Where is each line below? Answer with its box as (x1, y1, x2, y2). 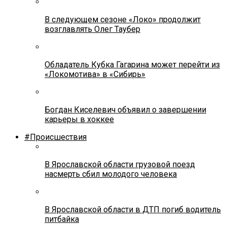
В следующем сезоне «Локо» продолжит (45, 14, 201, 24)
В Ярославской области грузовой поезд (45, 159, 195, 169)
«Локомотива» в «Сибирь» (45, 69, 145, 79)
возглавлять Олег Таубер (45, 24, 140, 34)
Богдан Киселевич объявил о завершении (45, 104, 206, 115)
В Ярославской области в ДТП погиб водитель (45, 204, 221, 214)
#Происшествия (24, 132, 87, 142)
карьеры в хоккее (45, 114, 114, 124)
